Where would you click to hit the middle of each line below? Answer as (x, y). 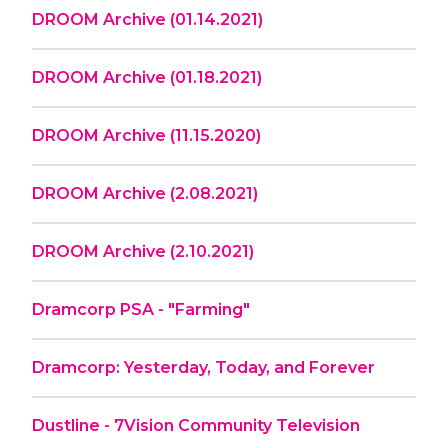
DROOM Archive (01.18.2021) (147, 77)
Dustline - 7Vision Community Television (196, 425)
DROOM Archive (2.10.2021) (143, 251)
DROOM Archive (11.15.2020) (146, 135)
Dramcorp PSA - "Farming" (141, 309)
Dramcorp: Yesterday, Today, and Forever (203, 367)
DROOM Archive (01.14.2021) (147, 19)
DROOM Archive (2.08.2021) (145, 193)
